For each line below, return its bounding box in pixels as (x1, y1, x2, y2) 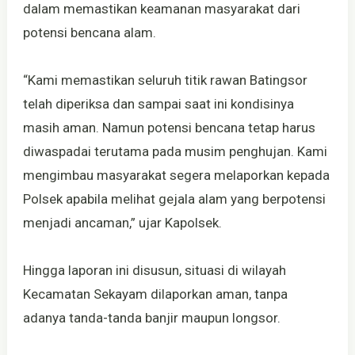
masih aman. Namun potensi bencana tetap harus (22, 119, 315, 136)
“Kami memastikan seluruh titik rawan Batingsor (22, 71, 307, 88)
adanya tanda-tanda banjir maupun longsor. (22, 309, 281, 326)
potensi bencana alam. (22, 24, 156, 40)
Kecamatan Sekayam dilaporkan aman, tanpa (22, 285, 288, 302)
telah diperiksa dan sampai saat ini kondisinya (22, 95, 294, 112)
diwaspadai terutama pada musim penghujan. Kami (22, 143, 327, 159)
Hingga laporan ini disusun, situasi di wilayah (22, 261, 286, 278)
